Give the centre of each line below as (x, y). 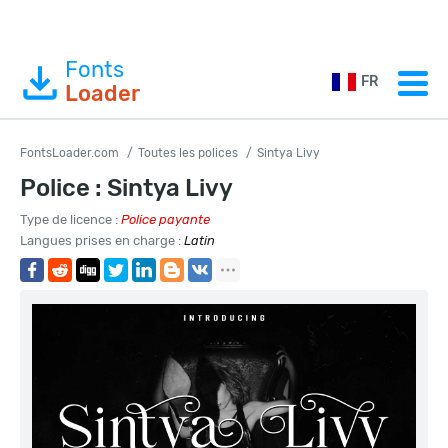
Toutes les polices (188, 153)
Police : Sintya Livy (126, 188)
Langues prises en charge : (102, 240)
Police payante (165, 219)
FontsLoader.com (69, 153)
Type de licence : (70, 219)
